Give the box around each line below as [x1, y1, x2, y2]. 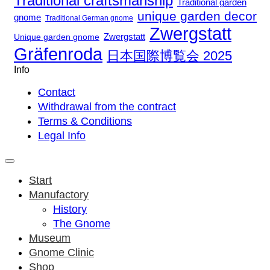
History [53, 202, 87, 215]
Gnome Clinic [29, 246, 94, 259]
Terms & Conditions [38, 115, 132, 127]
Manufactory [29, 188, 89, 201]
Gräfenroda [14, 43, 102, 64]
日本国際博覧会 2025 [107, 48, 232, 63]
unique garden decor [137, 8, 257, 23]
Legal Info [38, 129, 86, 142]
